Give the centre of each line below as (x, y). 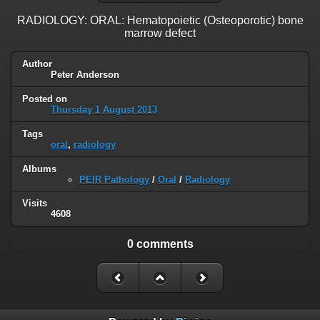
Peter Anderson (85, 74)
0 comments (160, 244)
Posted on (45, 99)
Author (37, 64)
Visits (35, 204)
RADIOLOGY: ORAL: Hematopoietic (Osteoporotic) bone (160, 20)
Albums (39, 169)
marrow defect (160, 33)
